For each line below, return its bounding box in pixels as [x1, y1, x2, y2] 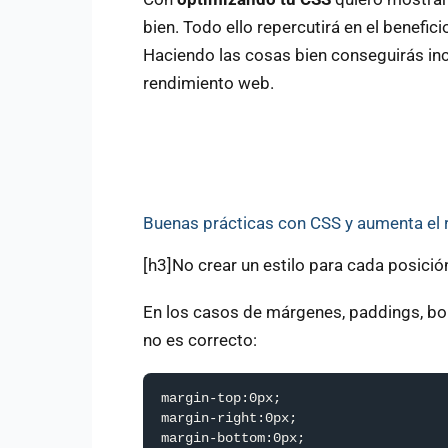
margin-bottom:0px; [161, 430, 305, 446]
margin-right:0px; [161, 410, 297, 426]
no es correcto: [143, 330, 257, 351]
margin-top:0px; [161, 390, 281, 406]
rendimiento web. [143, 72, 274, 93]
